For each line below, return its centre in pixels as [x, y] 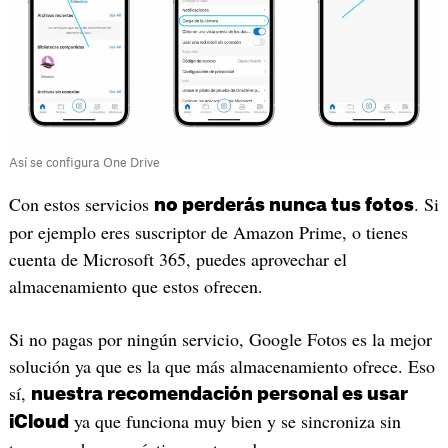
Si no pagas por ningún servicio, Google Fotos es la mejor [220, 339]
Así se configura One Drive [84, 162]
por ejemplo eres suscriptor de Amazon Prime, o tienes [208, 231]
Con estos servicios [81, 203]
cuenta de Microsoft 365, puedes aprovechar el [177, 258]
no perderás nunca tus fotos [283, 204]
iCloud [38, 422]
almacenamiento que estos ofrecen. [135, 285]
